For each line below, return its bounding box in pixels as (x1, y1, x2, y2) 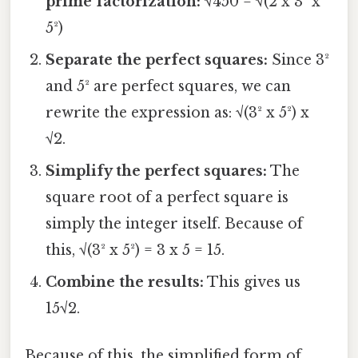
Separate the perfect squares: (46, 50, 268, 69)
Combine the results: (46, 272, 205, 291)
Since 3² (268, 50, 330, 69)
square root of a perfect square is (46, 188, 289, 206)
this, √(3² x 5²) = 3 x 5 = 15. (46, 241, 225, 259)
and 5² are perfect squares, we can (46, 77, 292, 95)
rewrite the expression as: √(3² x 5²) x (46, 103, 310, 121)
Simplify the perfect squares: (46, 161, 268, 180)
